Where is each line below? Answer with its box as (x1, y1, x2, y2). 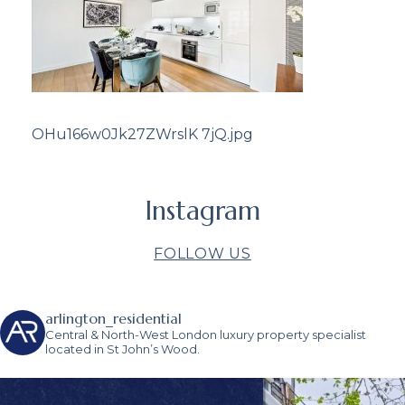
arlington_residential (45, 308, 182, 327)
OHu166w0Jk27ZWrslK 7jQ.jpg (32, 125, 253, 143)
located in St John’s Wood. (45, 341, 200, 356)
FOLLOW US (154, 244, 251, 262)
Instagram (145, 193, 260, 227)
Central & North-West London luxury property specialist (45, 326, 366, 342)
